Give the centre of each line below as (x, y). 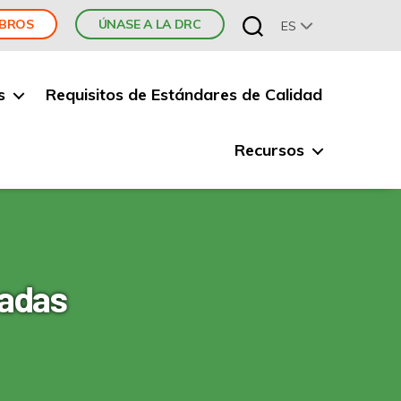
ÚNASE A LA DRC (149, 24)
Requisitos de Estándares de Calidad (184, 94)
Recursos (269, 150)
